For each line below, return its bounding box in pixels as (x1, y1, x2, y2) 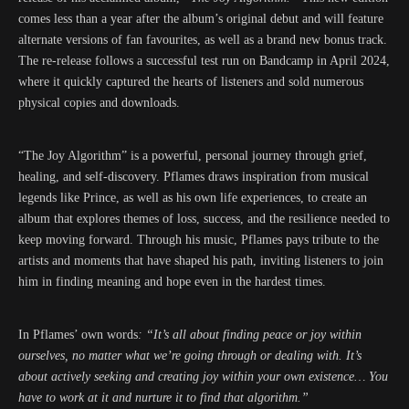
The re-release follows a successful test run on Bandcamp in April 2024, (18, 54, 390, 68)
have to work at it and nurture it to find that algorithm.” (18, 391, 309, 404)
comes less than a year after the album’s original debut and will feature (18, 12, 383, 26)
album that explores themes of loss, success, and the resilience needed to (18, 212, 390, 225)
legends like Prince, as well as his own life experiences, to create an (18, 191, 367, 204)
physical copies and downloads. (18, 96, 180, 110)
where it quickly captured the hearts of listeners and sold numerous (18, 75, 363, 89)
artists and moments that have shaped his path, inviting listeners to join (18, 254, 383, 267)
